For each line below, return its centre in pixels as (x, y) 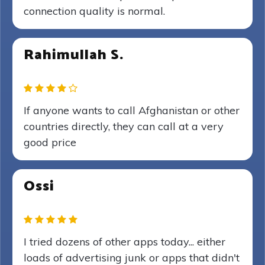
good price (50, 142)
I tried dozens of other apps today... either (125, 242)
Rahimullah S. (74, 55)
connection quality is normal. (94, 11)
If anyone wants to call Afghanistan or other (132, 110)
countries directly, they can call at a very (124, 126)
